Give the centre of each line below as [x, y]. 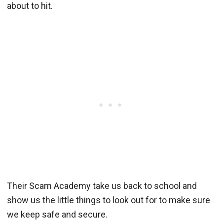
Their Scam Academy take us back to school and [102, 185]
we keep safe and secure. [57, 214]
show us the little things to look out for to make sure [109, 200]
